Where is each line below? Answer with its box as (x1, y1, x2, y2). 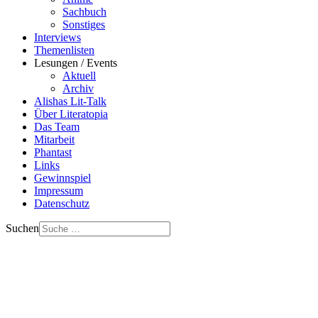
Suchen (6, 221, 39, 234)
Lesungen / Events (34, 56, 117, 69)
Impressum (34, 184, 83, 197)
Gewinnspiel (34, 171, 91, 184)
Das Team (34, 120, 79, 133)
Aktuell (62, 69, 96, 82)
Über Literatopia (34, 107, 108, 120)
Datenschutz (34, 197, 89, 209)
